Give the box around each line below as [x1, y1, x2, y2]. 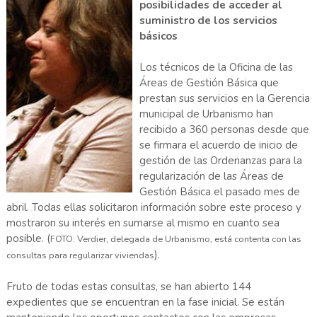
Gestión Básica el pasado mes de [139, 185, 300, 200]
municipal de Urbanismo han [139, 107, 273, 122]
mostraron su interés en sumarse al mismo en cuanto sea [6, 216, 279, 231]
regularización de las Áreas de [139, 169, 284, 184]
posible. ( [6, 231, 50, 246]
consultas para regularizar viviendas [6, 249, 154, 263]
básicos [139, 29, 178, 44]
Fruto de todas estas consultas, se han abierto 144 [6, 279, 251, 294]
